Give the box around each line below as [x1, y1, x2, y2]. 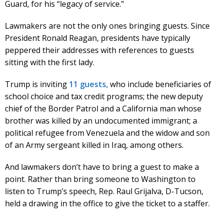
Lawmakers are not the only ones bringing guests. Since [5, 20, 210, 31]
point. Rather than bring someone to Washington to [5, 173, 196, 184]
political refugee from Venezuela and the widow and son [5, 127, 210, 138]
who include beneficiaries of [108, 78, 211, 90]
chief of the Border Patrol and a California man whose [5, 103, 201, 114]
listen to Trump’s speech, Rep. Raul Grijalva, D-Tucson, [5, 185, 203, 197]
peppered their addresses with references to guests [5, 44, 194, 55]
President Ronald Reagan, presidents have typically [5, 32, 190, 43]
